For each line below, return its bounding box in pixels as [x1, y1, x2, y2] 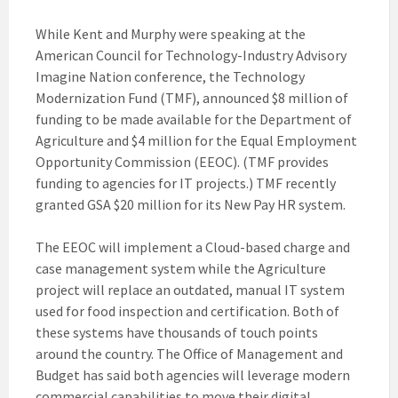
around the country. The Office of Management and [36, 344, 343, 362]
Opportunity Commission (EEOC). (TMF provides [36, 152, 329, 171]
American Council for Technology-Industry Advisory [36, 45, 346, 64]
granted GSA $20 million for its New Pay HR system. [36, 195, 346, 213]
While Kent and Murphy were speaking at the [36, 24, 306, 43]
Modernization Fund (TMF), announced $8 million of [36, 88, 348, 107]
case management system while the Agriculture [36, 259, 326, 277]
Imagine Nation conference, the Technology [36, 67, 305, 85]
